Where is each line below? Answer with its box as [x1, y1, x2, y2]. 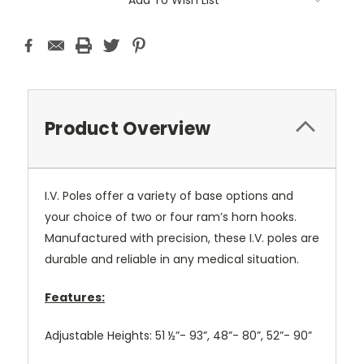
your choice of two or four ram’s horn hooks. [45, 209, 297, 226]
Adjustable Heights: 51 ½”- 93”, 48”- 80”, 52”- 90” [45, 327, 312, 344]
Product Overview [45, 116, 210, 142]
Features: [45, 289, 105, 306]
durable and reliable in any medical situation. [45, 251, 299, 268]
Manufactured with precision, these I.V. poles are [45, 230, 319, 247]
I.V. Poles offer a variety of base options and [45, 188, 293, 205]
